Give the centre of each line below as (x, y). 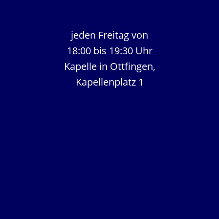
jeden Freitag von (109, 35)
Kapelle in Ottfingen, (109, 66)
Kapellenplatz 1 (109, 82)
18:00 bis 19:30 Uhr (109, 51)
